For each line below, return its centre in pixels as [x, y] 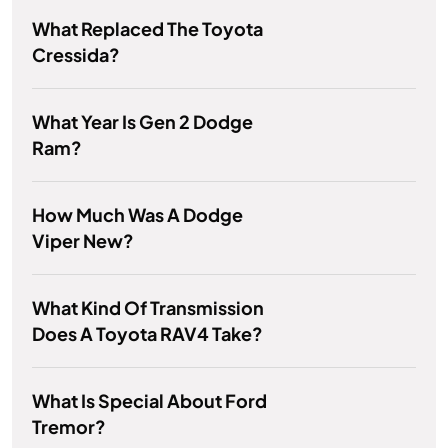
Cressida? [76, 55]
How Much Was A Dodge [137, 215]
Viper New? [83, 241]
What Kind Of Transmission [148, 308]
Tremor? [69, 427]
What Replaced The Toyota [147, 29]
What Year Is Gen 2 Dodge [142, 122]
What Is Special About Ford [149, 401]
